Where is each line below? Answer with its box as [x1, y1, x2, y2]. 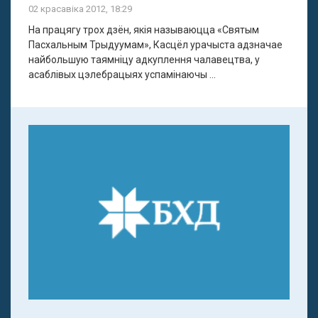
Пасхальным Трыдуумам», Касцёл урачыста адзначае [28, 39, 283, 51]
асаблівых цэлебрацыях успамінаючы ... [28, 69, 216, 81]
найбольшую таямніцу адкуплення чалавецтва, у [28, 54, 260, 66]
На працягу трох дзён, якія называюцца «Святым [28, 24, 259, 36]
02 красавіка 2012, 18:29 [28, 4, 132, 15]
